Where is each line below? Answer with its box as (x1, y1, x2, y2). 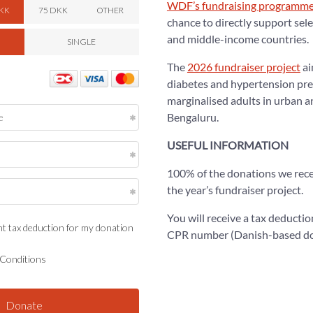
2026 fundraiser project (187, 60, 300, 73)
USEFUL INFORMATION (166, 138, 289, 152)
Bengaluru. (166, 110, 219, 124)
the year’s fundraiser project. (166, 183, 303, 196)
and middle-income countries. (166, 32, 309, 45)
